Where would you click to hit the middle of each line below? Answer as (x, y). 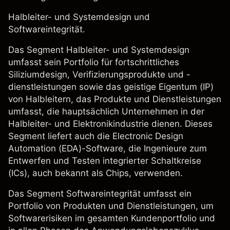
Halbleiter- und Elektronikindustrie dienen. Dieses (110, 124)
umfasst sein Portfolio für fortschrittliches (94, 62)
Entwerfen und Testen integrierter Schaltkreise (105, 161)
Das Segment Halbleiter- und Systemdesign (99, 50)
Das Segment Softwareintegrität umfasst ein (100, 194)
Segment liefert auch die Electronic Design (96, 136)
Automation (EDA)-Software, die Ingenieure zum (108, 148)
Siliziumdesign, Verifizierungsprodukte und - (99, 74)
